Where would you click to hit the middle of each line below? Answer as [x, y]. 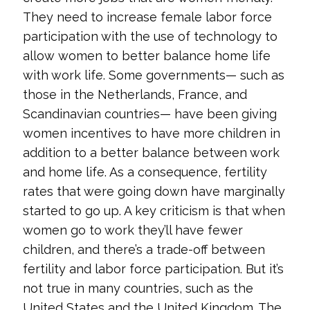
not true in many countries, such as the [138, 288]
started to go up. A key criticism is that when [154, 211]
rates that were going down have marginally [154, 191]
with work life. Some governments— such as [153, 75]
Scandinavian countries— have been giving [149, 114]
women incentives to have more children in [151, 133]
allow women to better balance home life [146, 56]
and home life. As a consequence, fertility [145, 172]
